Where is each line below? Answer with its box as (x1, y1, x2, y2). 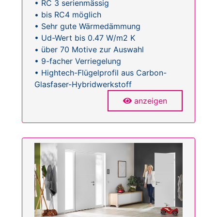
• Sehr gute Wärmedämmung (34, 21, 140, 31)
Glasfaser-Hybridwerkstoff (34, 79, 132, 90)
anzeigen (134, 96, 167, 106)
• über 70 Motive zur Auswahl (34, 45, 144, 55)
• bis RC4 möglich (34, 10, 101, 20)
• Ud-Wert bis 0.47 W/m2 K (34, 33, 135, 43)
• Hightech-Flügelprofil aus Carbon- (34, 68, 167, 78)
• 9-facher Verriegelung (34, 56, 121, 66)
